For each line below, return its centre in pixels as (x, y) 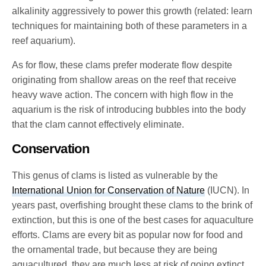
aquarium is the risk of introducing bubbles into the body (129, 109)
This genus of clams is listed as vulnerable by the (115, 175)
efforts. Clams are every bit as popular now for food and (128, 235)
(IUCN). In (227, 190)
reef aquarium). (44, 40)
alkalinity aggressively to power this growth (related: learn (132, 11)
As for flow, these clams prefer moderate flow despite (122, 65)
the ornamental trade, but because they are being (115, 249)
